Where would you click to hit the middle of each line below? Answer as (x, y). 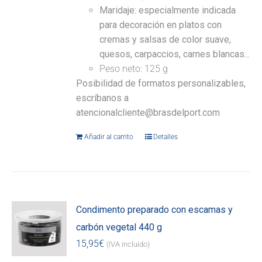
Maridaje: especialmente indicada (168, 11)
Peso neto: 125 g (134, 69)
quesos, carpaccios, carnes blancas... (175, 54)
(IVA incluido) (128, 244)
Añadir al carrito (109, 137)
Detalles (166, 137)
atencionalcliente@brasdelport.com (148, 113)
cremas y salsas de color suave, (166, 40)
